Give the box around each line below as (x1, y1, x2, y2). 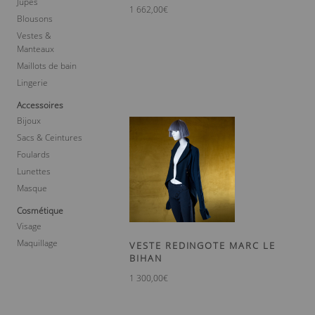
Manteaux (17, 42, 54, 55)
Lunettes (17, 165, 51, 177)
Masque (17, 181, 47, 194)
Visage (17, 219, 41, 232)
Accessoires (17, 98, 63, 111)
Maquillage (17, 236, 58, 249)
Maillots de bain (17, 59, 77, 72)
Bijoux (17, 114, 41, 127)
